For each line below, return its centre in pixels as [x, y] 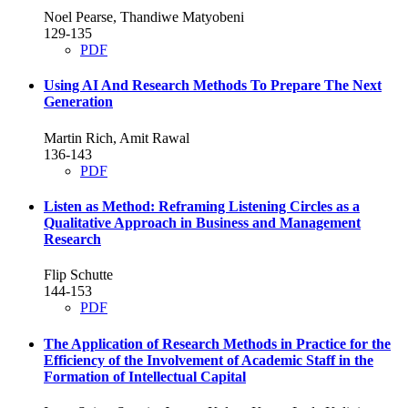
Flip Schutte [78, 275]
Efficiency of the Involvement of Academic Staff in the [209, 360]
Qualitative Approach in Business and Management [202, 222]
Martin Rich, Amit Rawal [117, 138]
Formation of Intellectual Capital [145, 376]
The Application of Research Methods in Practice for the [217, 343]
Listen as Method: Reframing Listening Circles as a [202, 206]
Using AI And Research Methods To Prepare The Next [213, 86]
